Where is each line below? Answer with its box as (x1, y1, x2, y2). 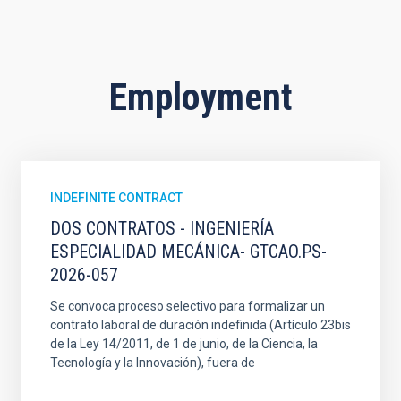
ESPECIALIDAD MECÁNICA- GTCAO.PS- (50, 241, 327, 263)
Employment (108, 75, 293, 120)
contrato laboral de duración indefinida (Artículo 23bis (50, 318, 351, 333)
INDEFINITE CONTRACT (50, 191, 183, 206)
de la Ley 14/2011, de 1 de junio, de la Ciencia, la (50, 337, 318, 352)
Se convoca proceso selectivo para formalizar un (50, 299, 325, 314)
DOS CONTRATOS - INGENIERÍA (50, 218, 274, 240)
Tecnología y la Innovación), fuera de (50, 355, 255, 371)
